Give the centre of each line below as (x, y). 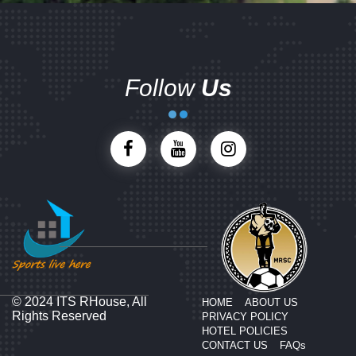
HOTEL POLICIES (245, 331)
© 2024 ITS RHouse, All (79, 302)
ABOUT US (271, 302)
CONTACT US (235, 345)
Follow (163, 88)
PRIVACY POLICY (245, 317)
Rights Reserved (59, 316)
